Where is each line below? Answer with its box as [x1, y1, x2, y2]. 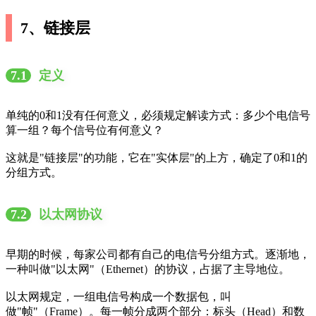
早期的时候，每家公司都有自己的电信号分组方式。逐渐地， [6, 248, 310, 261]
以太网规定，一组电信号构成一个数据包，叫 [6, 291, 231, 303]
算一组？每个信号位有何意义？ [6, 124, 164, 137]
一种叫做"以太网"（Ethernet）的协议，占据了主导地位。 [6, 263, 290, 276]
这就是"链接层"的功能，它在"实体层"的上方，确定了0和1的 [6, 152, 308, 164]
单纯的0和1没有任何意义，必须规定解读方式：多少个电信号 [6, 109, 310, 122]
